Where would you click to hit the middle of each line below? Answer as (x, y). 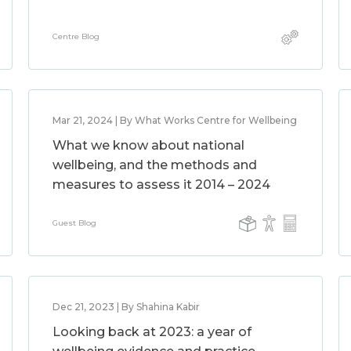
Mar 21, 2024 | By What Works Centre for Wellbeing (174, 120)
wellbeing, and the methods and (154, 165)
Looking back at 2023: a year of (152, 332)
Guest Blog (74, 223)
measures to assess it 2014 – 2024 (161, 185)
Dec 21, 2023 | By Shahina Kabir (126, 307)
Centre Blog (76, 36)
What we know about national (148, 145)
